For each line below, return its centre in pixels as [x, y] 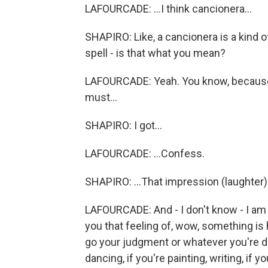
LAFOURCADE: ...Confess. [145, 153]
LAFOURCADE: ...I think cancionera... [168, 9]
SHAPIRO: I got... [124, 125]
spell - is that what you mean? [155, 53]
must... [101, 97]
